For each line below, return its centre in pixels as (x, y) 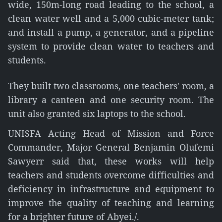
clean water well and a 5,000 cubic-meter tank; (111, 18)
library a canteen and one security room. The (111, 100)
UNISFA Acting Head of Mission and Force (111, 133)
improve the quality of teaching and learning (111, 203)
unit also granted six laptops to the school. (97, 113)
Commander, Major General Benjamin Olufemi (111, 147)
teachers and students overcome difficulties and (111, 175)
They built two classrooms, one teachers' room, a (111, 86)
